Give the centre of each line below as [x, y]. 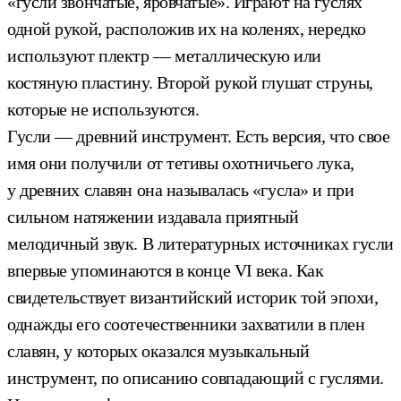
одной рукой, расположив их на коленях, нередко [187, 28]
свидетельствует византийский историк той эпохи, [193, 297]
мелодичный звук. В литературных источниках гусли [200, 243]
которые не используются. [103, 109]
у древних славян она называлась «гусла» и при [181, 189]
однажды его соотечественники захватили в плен [186, 324]
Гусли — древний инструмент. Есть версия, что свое [199, 136]
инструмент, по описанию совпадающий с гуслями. [196, 377]
